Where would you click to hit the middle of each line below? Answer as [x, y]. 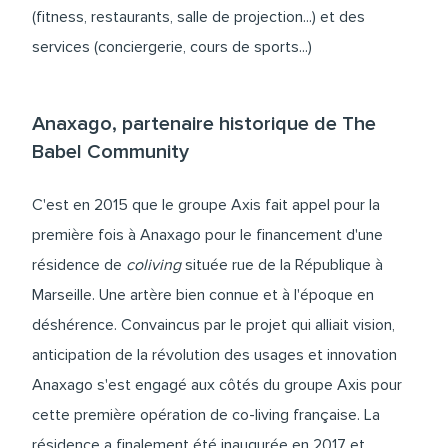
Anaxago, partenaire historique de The [204, 124]
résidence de [79, 265]
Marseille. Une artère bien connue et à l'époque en [203, 295]
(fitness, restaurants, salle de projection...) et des [198, 17]
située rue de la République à [282, 265]
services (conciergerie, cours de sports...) [172, 47]
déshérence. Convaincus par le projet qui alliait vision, [213, 325]
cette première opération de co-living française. [198, 415]
